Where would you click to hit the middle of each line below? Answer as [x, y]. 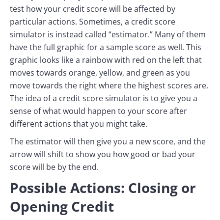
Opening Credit [62, 206]
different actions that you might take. [79, 124]
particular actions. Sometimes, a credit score [93, 22]
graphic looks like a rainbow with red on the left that [106, 60]
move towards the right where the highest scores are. [109, 86]
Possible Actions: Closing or [103, 188]
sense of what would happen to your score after [98, 111]
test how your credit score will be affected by [93, 9]
